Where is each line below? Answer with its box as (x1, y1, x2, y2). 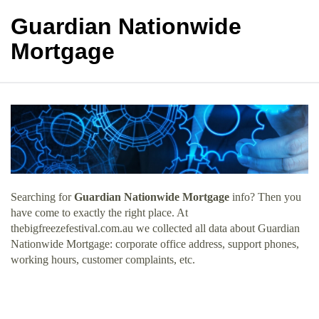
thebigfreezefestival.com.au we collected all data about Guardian (11, 221, 300, 234)
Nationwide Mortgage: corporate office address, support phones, (11, 237, 299, 250)
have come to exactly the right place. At (11, 206, 188, 219)
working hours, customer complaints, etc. (11, 253, 195, 266)
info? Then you (229, 190, 301, 203)
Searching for (11, 190, 74, 203)
